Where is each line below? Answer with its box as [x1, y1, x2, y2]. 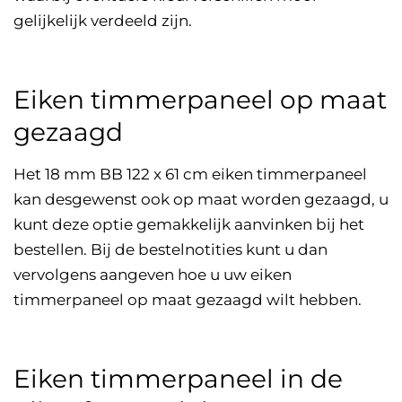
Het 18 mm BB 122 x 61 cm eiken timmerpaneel [13, 165, 367, 184]
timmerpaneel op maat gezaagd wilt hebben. [13, 291, 362, 310]
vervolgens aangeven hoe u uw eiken [13, 266, 292, 284]
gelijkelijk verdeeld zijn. [13, 12, 196, 31]
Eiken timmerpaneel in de [13, 363, 343, 395]
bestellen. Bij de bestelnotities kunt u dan [13, 240, 328, 259]
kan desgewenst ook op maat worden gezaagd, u [13, 190, 389, 209]
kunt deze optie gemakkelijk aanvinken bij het [13, 215, 364, 234]
